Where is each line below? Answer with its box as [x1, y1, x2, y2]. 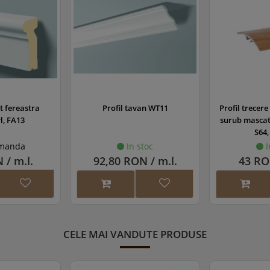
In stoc [124, 140, 153, 152]
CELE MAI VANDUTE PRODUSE [63, 227, 207, 241]
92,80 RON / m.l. [93, 153, 177, 168]
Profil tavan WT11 [102, 102, 168, 113]
